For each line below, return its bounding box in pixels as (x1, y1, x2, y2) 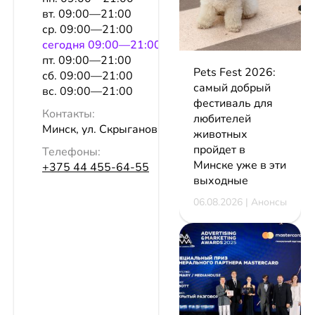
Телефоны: (42, 144, 101, 160)
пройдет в (193, 142, 245, 157)
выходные (193, 173, 248, 188)
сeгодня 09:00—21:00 (42, 37, 161, 53)
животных (193, 127, 247, 142)
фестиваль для (193, 96, 273, 111)
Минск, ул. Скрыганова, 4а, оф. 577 (42, 122, 231, 138)
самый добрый (193, 80, 271, 96)
